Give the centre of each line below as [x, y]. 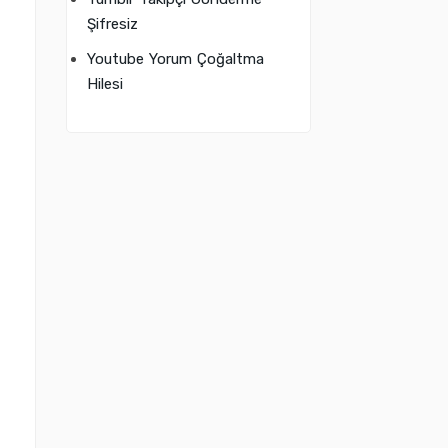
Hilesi [105, 84]
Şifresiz [112, 24]
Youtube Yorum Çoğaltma [175, 59]
